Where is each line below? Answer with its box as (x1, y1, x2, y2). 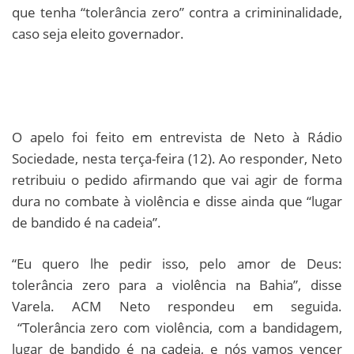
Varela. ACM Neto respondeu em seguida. (12, 296, 342, 315)
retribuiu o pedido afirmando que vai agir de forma (12, 170, 342, 189)
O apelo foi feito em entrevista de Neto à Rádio (12, 127, 342, 146)
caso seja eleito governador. (12, 24, 184, 43)
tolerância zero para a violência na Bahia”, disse (12, 275, 342, 294)
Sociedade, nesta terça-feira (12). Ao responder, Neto (12, 149, 342, 168)
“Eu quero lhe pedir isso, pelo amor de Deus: (12, 254, 342, 273)
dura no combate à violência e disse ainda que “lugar (12, 191, 342, 210)
